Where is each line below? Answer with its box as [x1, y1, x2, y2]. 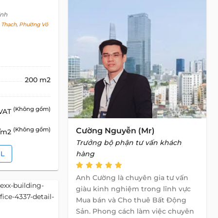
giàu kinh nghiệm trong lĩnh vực [76, 184, 191, 193]
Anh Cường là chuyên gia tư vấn [76, 173, 188, 182]
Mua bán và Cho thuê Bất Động [76, 196, 186, 204]
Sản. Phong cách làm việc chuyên [76, 207, 194, 216]
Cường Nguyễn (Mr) [76, 126, 155, 135]
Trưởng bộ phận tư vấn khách [76, 138, 182, 147]
